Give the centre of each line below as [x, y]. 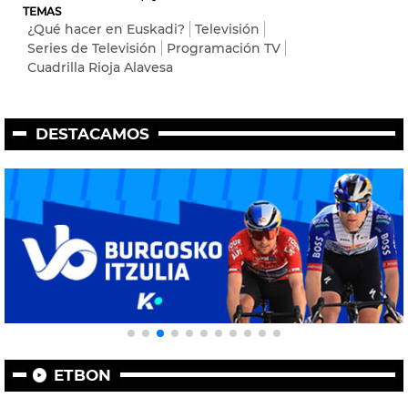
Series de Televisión [92, 48]
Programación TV [224, 48]
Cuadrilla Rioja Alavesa [100, 67]
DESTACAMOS [92, 133]
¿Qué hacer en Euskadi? [106, 29]
